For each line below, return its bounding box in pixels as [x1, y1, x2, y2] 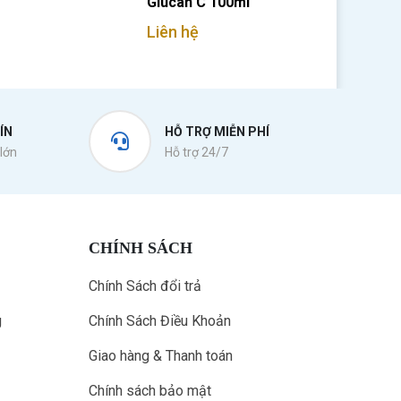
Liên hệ [147, 22, 199, 41]
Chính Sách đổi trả [88, 277, 201, 294]
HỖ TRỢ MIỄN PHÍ [164, 124, 269, 139]
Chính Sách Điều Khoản [88, 312, 231, 329]
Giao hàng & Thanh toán [88, 347, 233, 364]
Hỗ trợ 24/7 [164, 145, 228, 159]
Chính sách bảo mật [88, 382, 211, 399]
